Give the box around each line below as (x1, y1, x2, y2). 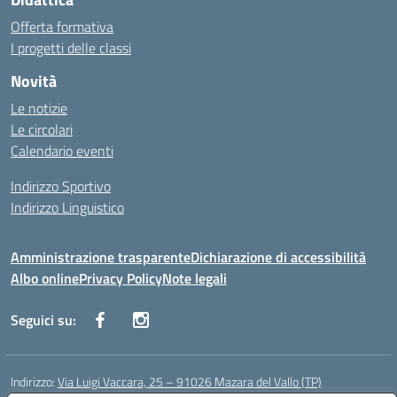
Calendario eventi (11, 140, 113, 161)
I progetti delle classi (11, 37, 131, 58)
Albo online (11, 268, 79, 289)
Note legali (162, 268, 227, 289)
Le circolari (11, 119, 73, 140)
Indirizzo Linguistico (11, 197, 124, 218)
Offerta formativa (11, 16, 113, 37)
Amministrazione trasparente (11, 246, 191, 268)
